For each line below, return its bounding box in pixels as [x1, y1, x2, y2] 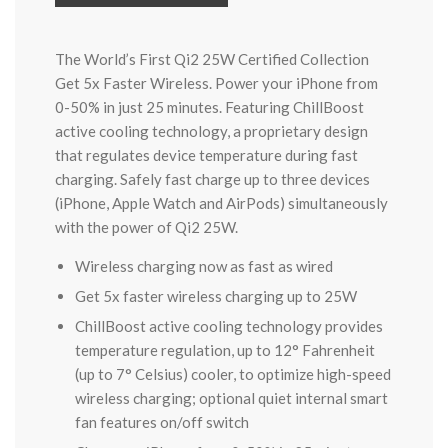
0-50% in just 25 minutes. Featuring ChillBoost [55, 98, 364, 116]
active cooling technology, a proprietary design [55, 122, 368, 140]
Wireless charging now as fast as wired [75, 257, 333, 275]
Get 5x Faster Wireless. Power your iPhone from [55, 74, 378, 92]
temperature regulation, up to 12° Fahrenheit [75, 341, 375, 359]
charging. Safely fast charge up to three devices [55, 170, 370, 188]
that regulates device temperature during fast [55, 146, 358, 164]
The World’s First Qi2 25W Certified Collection [55, 50, 369, 68]
